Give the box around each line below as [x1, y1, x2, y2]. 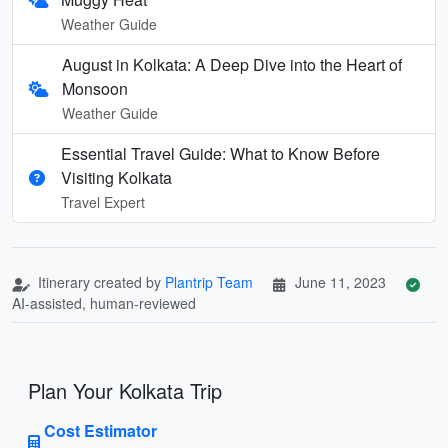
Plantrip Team [165, 271, 253, 292]
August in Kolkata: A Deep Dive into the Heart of [62, 52, 403, 76]
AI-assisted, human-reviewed [12, 292, 196, 313]
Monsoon [62, 76, 129, 100]
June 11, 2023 [295, 271, 386, 292]
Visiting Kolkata [61, 165, 172, 189]
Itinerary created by [34, 271, 165, 292]
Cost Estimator [44, 418, 157, 442]
